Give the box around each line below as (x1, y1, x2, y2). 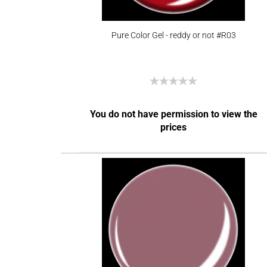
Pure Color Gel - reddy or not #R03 (111, 30, 236, 40)
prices (160, 122, 187, 133)
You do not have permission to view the (89, 108, 257, 120)
